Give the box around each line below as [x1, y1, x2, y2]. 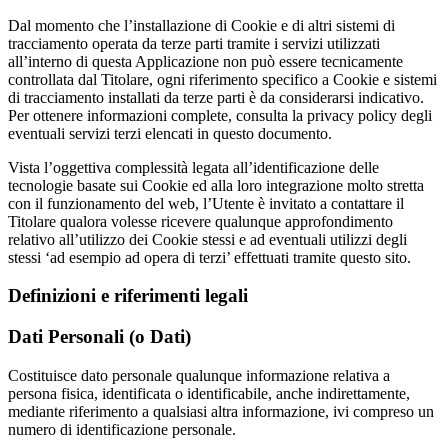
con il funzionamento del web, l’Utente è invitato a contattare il [8, 194, 404, 212]
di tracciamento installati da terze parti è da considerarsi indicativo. [8, 88, 424, 106]
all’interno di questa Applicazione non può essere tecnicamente [8, 52, 403, 70]
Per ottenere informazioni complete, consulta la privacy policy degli [8, 106, 432, 124]
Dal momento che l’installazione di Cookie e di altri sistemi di [8, 16, 395, 34]
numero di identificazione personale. [8, 420, 236, 438]
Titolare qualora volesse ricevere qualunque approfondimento [8, 212, 393, 230]
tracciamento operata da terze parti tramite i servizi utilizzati [8, 34, 380, 52]
